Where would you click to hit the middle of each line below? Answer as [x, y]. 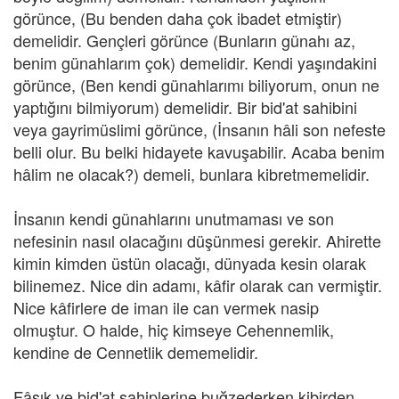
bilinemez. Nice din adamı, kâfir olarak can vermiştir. [198, 285]
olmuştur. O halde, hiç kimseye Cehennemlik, [174, 330]
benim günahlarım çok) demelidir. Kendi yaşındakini [195, 62]
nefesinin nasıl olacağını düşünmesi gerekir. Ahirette [197, 240]
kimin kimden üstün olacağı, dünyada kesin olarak [190, 263]
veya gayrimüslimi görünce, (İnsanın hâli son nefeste [199, 129]
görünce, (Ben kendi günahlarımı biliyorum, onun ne [196, 85]
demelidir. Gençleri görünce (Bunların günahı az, [184, 40]
